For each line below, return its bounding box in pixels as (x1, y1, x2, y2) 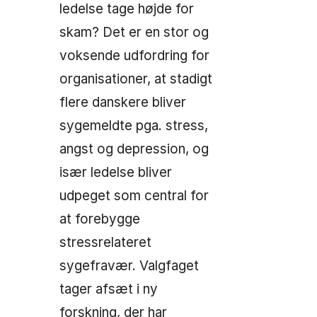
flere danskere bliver (59, 94, 186, 111)
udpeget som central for (59, 188, 209, 204)
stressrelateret (59, 234, 151, 251)
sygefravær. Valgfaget (59, 258, 199, 275)
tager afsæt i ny (59, 281, 158, 298)
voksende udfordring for (59, 47, 209, 64)
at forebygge (59, 211, 140, 228)
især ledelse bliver (59, 164, 172, 181)
